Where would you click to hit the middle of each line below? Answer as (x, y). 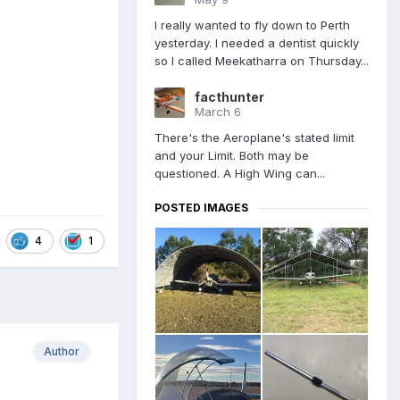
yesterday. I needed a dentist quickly (257, 43)
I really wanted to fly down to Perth (252, 25)
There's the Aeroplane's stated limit (254, 138)
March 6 (218, 112)
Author (62, 351)
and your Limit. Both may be (232, 156)
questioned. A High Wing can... (240, 174)
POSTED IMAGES (201, 208)
